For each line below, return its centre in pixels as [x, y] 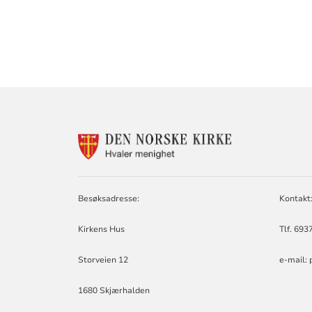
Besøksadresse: [109, 199]
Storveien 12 [103, 260]
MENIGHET [260, 180]
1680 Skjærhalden [114, 291]
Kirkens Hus [102, 229]
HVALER [253, 166]
